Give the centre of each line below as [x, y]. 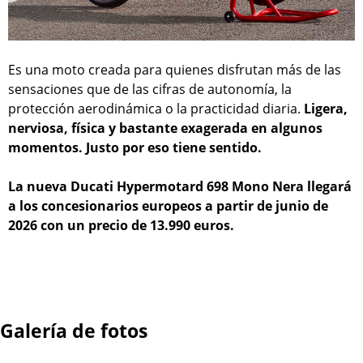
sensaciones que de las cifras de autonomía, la [150, 90]
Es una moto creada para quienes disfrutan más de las [175, 70]
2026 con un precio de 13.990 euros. [121, 226]
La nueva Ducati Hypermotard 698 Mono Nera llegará [180, 187]
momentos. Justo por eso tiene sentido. [135, 148]
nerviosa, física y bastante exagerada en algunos [165, 128]
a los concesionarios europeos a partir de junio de [168, 206]
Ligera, [326, 109]
